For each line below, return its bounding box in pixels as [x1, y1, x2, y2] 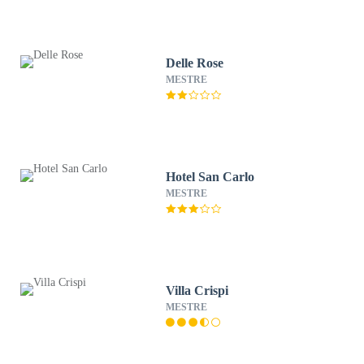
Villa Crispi [166, 284, 229, 297]
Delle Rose [166, 56, 224, 70]
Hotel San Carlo [166, 170, 255, 184]
